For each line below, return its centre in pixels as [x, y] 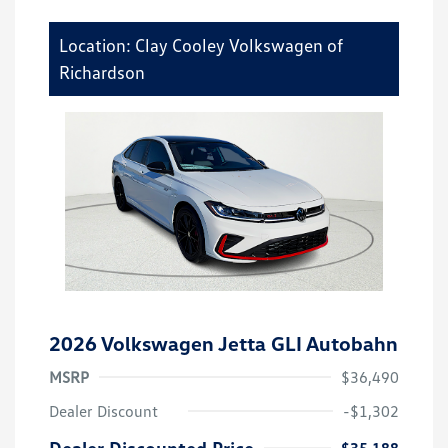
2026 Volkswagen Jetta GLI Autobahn [223, 343]
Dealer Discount [103, 411]
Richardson [102, 72]
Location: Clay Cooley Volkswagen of [201, 45]
